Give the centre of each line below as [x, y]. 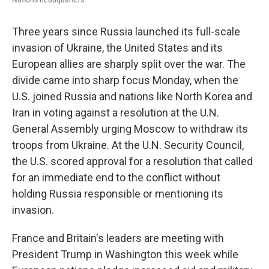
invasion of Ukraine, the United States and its [117, 48]
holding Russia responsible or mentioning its [118, 194]
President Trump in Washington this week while [125, 254]
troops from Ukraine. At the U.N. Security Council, [128, 145]
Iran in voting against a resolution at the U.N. [116, 113]
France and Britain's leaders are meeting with [118, 238]
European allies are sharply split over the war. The [129, 64]
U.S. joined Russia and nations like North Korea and [132, 96]
